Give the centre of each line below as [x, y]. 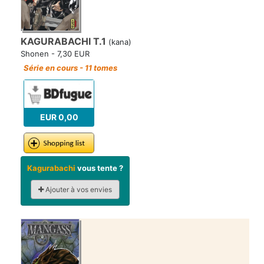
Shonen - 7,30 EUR [55, 54]
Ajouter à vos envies [78, 189]
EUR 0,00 [59, 117]
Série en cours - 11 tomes [70, 68]
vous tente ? [99, 168]
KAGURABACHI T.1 [63, 42]
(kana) [119, 42]
